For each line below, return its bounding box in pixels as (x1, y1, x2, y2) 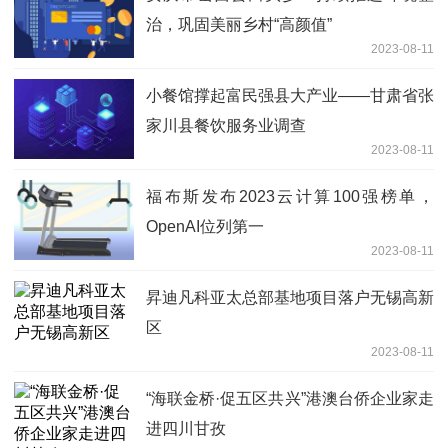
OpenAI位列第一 (146, 217, 264, 235)
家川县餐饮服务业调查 (146, 116, 306, 134)
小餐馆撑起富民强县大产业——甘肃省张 (146, 86, 434, 104)
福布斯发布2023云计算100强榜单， (146, 187, 434, 205)
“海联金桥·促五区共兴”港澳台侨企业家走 (146, 389, 434, 407)
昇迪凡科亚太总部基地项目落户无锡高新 (146, 288, 434, 306)
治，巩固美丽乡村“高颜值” (146, 15, 332, 33)
